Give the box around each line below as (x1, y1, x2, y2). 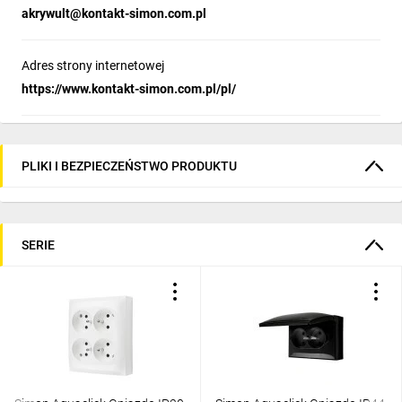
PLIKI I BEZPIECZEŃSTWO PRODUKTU (22, 158, 237, 173)
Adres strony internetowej (22, 58, 164, 73)
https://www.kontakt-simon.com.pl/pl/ (22, 82, 236, 96)
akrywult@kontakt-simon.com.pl (22, 6, 206, 21)
